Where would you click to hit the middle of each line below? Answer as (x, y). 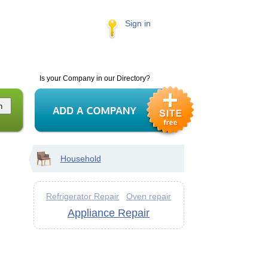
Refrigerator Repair (83, 196)
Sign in (138, 23)
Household (80, 159)
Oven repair (149, 196)
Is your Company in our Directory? (95, 78)
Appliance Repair (109, 213)
